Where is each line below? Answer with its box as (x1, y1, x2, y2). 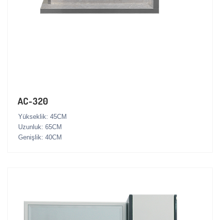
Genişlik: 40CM (18, 134, 62, 141)
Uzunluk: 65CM (18, 123, 62, 131)
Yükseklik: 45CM (18, 113, 67, 121)
